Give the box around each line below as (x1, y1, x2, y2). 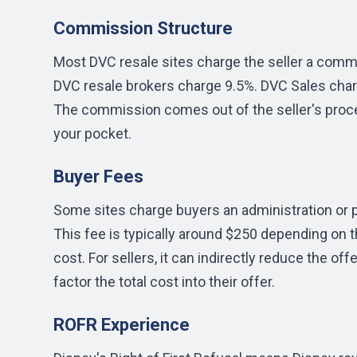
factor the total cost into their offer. (53, 273, 275, 290)
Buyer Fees (53, 167, 143, 186)
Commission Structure (53, 18, 233, 38)
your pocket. (53, 125, 131, 142)
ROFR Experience (53, 315, 190, 335)
